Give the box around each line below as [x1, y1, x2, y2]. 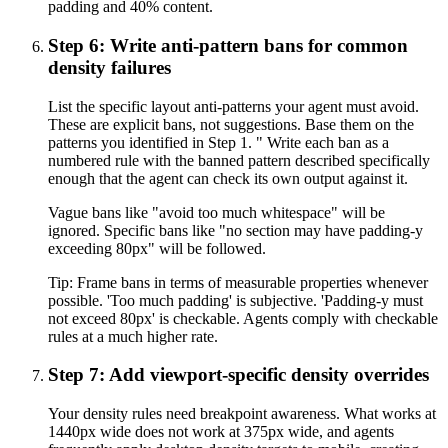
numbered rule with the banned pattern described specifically [48, 151, 430, 169]
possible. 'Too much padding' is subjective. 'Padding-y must [48, 291, 423, 309]
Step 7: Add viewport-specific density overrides [48, 364, 429, 386]
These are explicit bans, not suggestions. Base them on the [48, 115, 414, 133]
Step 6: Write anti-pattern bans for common [48, 34, 408, 56]
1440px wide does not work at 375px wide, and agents [48, 423, 394, 441]
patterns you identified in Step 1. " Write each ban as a [48, 133, 389, 151]
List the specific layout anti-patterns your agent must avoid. [48, 97, 419, 115]
